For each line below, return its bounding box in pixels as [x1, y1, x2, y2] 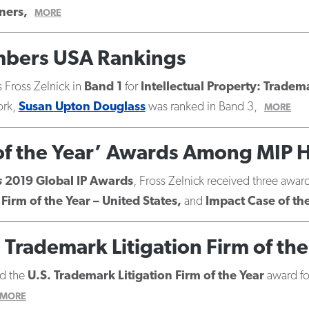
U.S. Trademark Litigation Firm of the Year [27, 270, 264, 283]
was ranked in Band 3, [145, 101, 257, 114]
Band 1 [83, 81, 122, 94]
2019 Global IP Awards [1, 175, 133, 188]
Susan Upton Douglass [18, 101, 146, 114]
